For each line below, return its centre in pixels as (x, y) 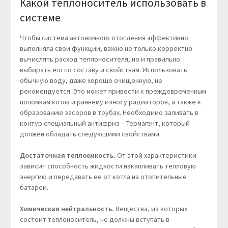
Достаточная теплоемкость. (67, 155)
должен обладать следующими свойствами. (90, 134)
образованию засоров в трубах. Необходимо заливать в (109, 113)
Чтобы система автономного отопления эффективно (104, 38)
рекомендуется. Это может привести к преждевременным (113, 91)
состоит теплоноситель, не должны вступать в (94, 220)
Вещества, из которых (150, 209)
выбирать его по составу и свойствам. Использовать (103, 70)
